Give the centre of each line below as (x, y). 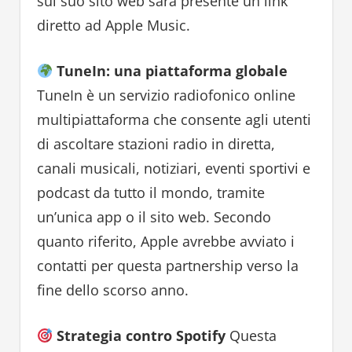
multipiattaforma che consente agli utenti (174, 120)
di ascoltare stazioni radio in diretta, (156, 144)
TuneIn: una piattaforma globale (172, 71)
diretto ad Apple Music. (113, 26)
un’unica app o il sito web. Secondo (154, 217)
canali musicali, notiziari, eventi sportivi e (173, 169)
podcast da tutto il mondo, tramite (150, 193)
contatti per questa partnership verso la (167, 266)
